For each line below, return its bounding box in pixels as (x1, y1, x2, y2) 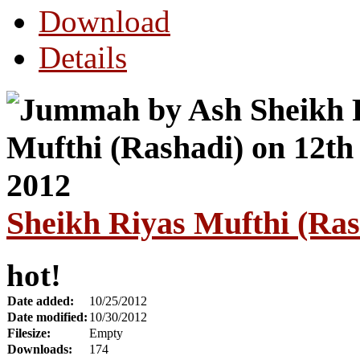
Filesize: (7, 325, 51, 340)
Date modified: (7, 309, 88, 324)
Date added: (7, 293, 74, 308)
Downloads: (7, 342, 72, 356)
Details (39, 40, 127, 76)
